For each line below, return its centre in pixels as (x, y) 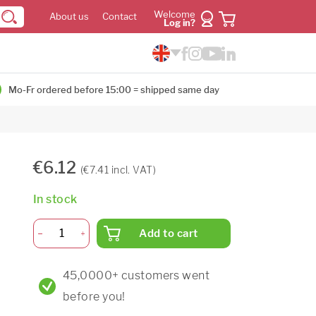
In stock (55, 199)
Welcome (175, 14)
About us (69, 17)
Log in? (180, 23)
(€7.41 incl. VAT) (118, 169)
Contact (120, 17)
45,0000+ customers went (136, 275)
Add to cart (169, 233)
